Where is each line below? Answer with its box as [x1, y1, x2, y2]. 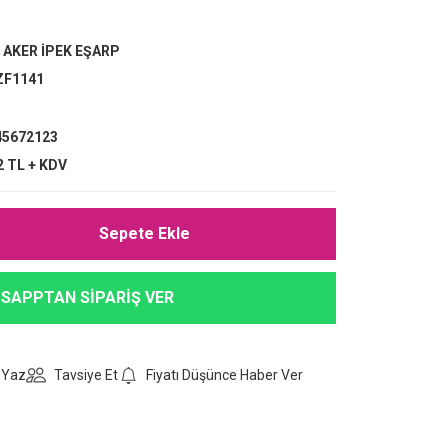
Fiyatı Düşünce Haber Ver [146, 367, 303, 383]
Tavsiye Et [54, 367, 118, 383]
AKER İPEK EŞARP [3, 43, 120, 59]
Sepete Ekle [98, 224, 190, 243]
